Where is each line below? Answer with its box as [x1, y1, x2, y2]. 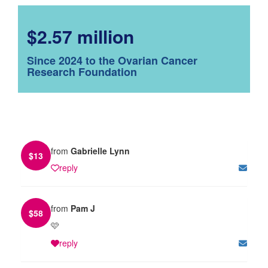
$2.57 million [27, 23, 134, 49]
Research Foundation [27, 63, 137, 80]
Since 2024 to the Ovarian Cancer [27, 52, 197, 68]
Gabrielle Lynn [71, 144, 130, 157]
